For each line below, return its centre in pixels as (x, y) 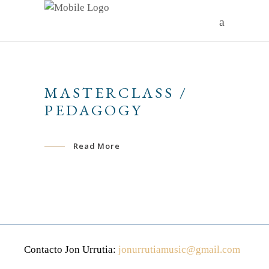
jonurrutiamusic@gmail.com (179, 249)
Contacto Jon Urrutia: (71, 249)
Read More (97, 146)
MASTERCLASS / (116, 92)
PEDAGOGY (94, 110)
